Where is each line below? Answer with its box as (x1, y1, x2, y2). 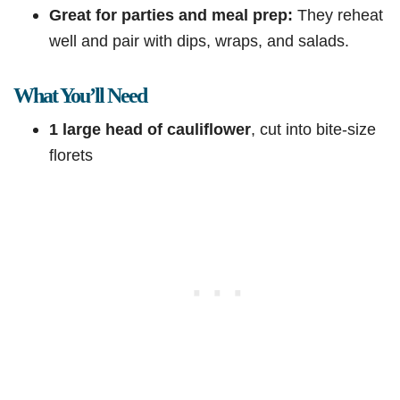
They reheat (293, 5, 383, 25)
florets (49, 146, 93, 165)
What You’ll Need (13, 84, 146, 108)
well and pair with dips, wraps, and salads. (49, 31, 349, 51)
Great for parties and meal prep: (49, 5, 293, 25)
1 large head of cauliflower (49, 120, 251, 139)
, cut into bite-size (251, 120, 376, 139)
